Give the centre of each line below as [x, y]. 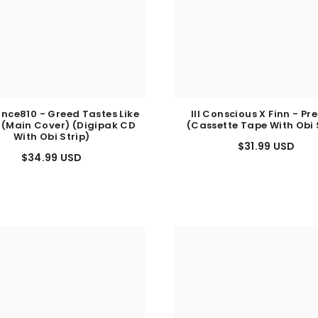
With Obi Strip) [51, 143]
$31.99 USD [266, 153]
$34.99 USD [51, 164]
